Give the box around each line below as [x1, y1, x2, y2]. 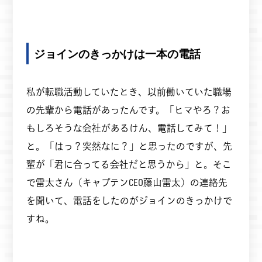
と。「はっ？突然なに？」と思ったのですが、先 [26, 140, 232, 153]
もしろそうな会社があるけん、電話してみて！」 [26, 122, 232, 135]
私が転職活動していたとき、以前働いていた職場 [26, 85, 232, 98]
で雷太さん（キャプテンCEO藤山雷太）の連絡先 [26, 176, 227, 189]
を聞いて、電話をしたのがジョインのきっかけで [26, 194, 232, 207]
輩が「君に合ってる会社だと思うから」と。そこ [26, 158, 232, 171]
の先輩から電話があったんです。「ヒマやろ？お [26, 104, 230, 116]
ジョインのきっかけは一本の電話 [34, 46, 201, 61]
